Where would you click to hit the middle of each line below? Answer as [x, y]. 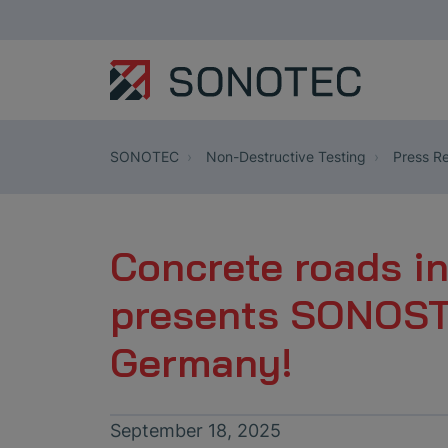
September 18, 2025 [195, 430]
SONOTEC [144, 156]
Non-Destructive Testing [284, 156]
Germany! [201, 362]
